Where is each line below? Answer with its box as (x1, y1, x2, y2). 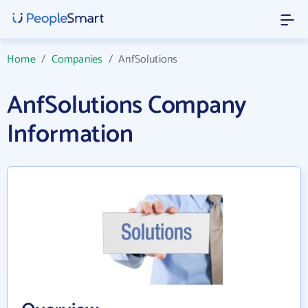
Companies (51, 50, 103, 69)
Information (7, 114, 133, 155)
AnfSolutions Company (7, 85, 247, 126)
